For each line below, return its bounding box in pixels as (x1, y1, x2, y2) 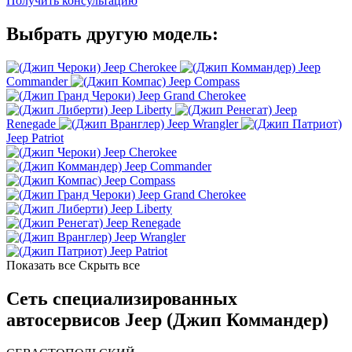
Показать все (6, 258, 75, 273)
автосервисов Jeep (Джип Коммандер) (6, 310, 328, 331)
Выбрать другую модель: (6, 24, 218, 45)
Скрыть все (79, 258, 140, 273)
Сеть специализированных (6, 288, 237, 310)
